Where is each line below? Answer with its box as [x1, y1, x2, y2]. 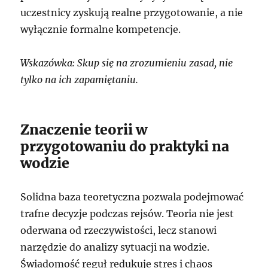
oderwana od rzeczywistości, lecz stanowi [20, 224, 217, 237]
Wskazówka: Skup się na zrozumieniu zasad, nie [20, 57, 233, 69]
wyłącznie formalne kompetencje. [20, 23, 181, 36]
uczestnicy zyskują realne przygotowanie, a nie [20, 7, 243, 19]
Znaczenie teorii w [20, 121, 148, 139]
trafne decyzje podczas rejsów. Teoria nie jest [20, 208, 234, 220]
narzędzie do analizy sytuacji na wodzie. [20, 241, 210, 254]
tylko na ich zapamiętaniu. [20, 74, 139, 86]
